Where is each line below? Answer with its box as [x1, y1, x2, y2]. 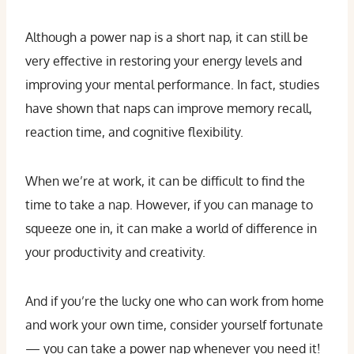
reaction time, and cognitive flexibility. [25, 124, 243, 140]
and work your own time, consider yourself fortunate [25, 317, 323, 333]
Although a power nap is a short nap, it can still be [25, 29, 308, 45]
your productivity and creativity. [25, 244, 205, 260]
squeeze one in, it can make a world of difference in [25, 220, 317, 236]
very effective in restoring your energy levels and [25, 53, 302, 69]
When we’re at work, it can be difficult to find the [25, 173, 305, 189]
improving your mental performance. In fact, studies [25, 77, 319, 92]
